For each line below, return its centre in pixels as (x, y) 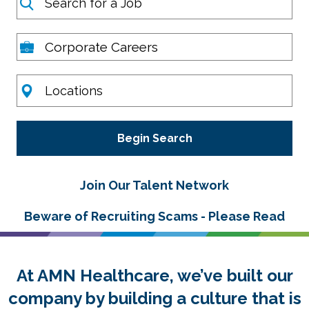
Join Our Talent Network (154, 186)
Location (44, 83)
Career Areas (59, 42)
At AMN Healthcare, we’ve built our (154, 276)
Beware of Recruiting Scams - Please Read (154, 217)
